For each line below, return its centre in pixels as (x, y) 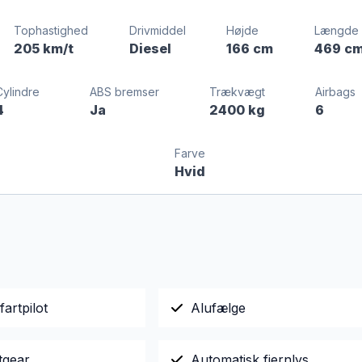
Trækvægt (237, 92)
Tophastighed (51, 30)
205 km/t (44, 48)
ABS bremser (124, 92)
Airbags (335, 92)
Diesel (150, 48)
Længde (337, 30)
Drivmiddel (157, 30)
